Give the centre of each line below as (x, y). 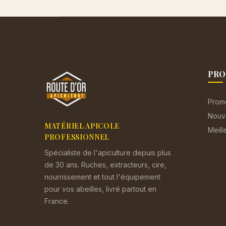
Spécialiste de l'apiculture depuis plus (108, 152)
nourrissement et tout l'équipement (102, 177)
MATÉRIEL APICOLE (82, 126)
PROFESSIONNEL (77, 137)
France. (57, 201)
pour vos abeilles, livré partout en (100, 189)
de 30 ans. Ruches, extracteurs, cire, (105, 164)
